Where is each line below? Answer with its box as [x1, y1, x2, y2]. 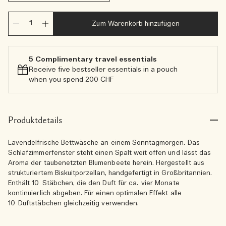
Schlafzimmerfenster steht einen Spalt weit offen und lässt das [8, 149, 211, 157]
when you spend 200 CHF [29, 75, 114, 84]
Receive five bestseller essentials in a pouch [29, 65, 178, 74]
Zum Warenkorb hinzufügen [92, 20, 180, 28]
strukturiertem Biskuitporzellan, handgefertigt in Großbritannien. [8, 169, 212, 178]
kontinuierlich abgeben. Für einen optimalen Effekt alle [8, 189, 182, 198]
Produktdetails [8, 116, 62, 125]
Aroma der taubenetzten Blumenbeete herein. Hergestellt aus [8, 159, 204, 167]
